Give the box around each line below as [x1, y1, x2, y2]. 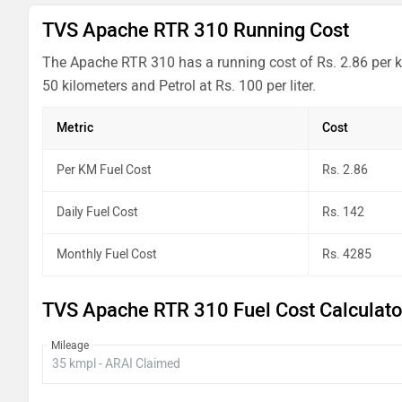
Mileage [51, 339, 89, 352]
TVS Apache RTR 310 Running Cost [42, 18, 349, 42]
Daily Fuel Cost [57, 205, 138, 220]
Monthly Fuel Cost [57, 247, 157, 262]
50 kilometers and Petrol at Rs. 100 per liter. [42, 77, 316, 94]
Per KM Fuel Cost [57, 162, 152, 178]
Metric [57, 120, 93, 135]
